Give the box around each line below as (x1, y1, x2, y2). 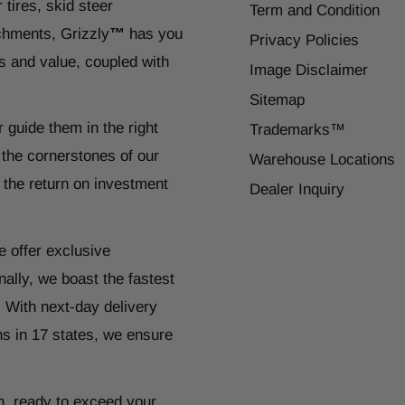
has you (125, 24, 183, 42)
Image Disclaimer (250, 61, 368, 79)
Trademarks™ (250, 120, 345, 138)
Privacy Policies (250, 31, 359, 49)
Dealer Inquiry (250, 180, 344, 198)
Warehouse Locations (250, 150, 395, 168)
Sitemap (250, 90, 305, 108)
